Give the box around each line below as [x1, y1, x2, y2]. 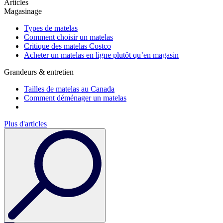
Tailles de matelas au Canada [24, 85, 114, 93]
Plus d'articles [4, 119, 47, 128]
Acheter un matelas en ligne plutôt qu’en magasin [24, 51, 179, 59]
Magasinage [4, 7, 42, 15]
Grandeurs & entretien [4, 68, 74, 76]
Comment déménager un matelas [24, 94, 126, 102]
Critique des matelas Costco [24, 42, 111, 50]
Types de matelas [24, 24, 78, 32]
